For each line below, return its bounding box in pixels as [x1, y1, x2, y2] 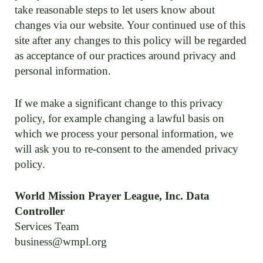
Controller [15, 205, 65, 217]
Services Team [15, 220, 79, 232]
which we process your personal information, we [15, 127, 233, 140]
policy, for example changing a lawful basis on [15, 112, 224, 124]
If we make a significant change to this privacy [15, 96, 223, 109]
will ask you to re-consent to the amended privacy [15, 142, 238, 155]
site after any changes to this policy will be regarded [15, 34, 247, 46]
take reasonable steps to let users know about [15, 4, 215, 16]
